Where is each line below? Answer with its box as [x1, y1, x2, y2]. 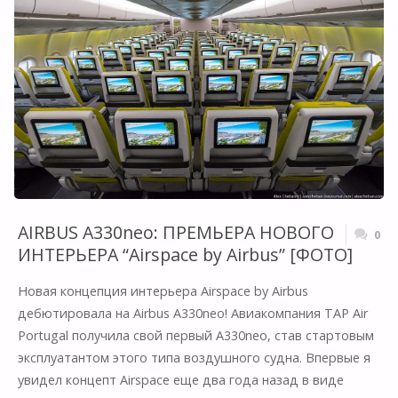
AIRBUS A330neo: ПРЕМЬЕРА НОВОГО [17, 219, 334, 244]
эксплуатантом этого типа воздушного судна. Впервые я [17, 348, 370, 366]
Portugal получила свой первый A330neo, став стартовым [17, 326, 374, 344]
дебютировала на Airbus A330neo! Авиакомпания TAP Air [17, 304, 368, 322]
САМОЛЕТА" [112, 176, 186, 193]
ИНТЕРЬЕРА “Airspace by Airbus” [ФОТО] [17, 242, 353, 267]
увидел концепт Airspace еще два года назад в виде [17, 370, 344, 388]
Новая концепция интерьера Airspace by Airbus [17, 282, 308, 299]
